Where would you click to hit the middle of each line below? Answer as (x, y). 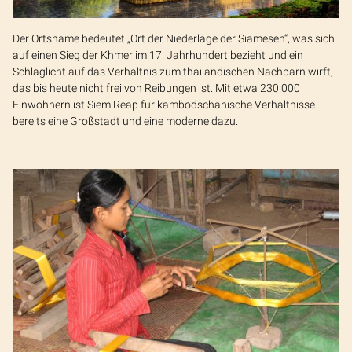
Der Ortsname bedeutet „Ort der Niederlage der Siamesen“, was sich (174, 39)
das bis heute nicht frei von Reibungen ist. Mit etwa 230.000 (156, 88)
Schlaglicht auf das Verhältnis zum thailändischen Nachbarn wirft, (173, 72)
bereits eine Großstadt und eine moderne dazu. (125, 121)
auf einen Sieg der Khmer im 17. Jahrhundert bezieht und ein (158, 55)
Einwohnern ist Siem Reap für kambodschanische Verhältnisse (164, 105)
